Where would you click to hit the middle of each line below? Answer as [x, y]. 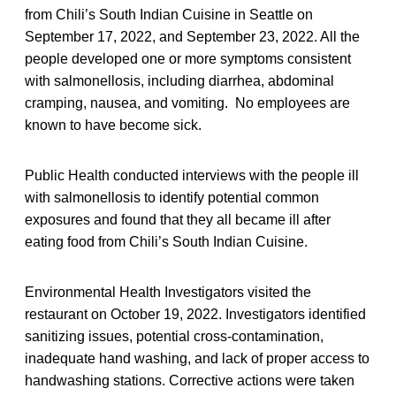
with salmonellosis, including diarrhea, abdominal [179, 81]
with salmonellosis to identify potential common [172, 198]
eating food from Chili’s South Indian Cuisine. [166, 242]
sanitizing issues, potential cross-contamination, [174, 337]
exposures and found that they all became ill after [178, 220]
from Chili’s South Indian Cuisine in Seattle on [169, 15]
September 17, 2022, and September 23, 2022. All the [192, 37]
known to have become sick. [113, 126]
